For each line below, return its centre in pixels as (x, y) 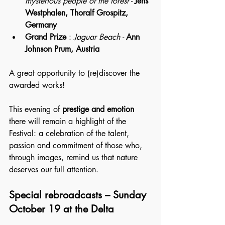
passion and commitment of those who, (77, 145)
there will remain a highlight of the (69, 121)
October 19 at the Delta (62, 209)
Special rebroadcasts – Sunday (79, 195)
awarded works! (37, 85)
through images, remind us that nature (75, 157)
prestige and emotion (98, 109)
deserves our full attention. (54, 170)
